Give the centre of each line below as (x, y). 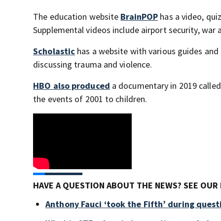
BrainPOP (139, 17)
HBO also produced (72, 86)
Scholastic (54, 51)
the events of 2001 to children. (90, 99)
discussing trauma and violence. (93, 65)
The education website (77, 17)
